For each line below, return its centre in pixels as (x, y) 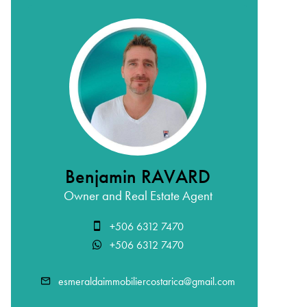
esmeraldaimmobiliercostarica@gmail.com (147, 281)
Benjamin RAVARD (138, 177)
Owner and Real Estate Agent (138, 196)
